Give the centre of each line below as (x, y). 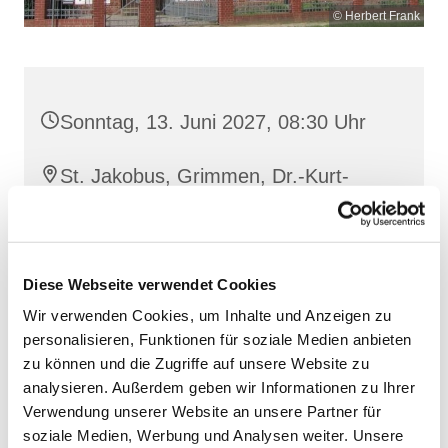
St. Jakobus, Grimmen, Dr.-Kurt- (204, 175)
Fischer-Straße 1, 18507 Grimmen (212, 205)
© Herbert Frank (376, 15)
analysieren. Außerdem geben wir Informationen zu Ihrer (219, 387)
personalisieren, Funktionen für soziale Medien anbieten (217, 339)
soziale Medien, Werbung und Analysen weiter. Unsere (213, 435)
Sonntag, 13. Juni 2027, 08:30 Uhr (213, 121)
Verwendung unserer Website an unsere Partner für (202, 411)
